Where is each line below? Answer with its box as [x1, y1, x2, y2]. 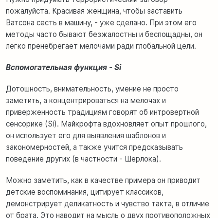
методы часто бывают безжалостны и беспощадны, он [6, 30, 202, 39]
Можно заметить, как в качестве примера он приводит [6, 176, 200, 185]
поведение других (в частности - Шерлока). [6, 154, 161, 164]
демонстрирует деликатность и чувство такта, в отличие [6, 199, 209, 209]
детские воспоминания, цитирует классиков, [6, 187, 163, 197]
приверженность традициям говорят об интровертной [6, 108, 199, 117]
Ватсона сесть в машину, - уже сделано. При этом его [6, 18, 197, 28]
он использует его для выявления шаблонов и [6, 131, 166, 141]
